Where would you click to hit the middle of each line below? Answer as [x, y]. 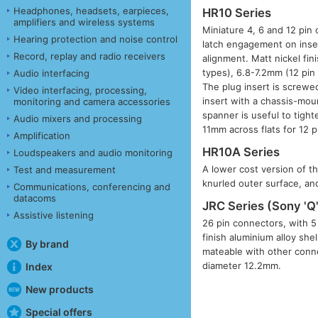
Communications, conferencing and [92, 186]
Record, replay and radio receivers [89, 56]
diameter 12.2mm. [242, 266]
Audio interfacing [51, 73]
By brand [47, 243]
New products [59, 289]
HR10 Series [237, 12]
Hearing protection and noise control [95, 39]
